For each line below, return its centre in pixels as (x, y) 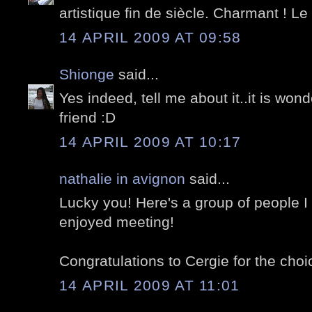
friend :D (87, 118)
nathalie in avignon (122, 178)
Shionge (87, 74)
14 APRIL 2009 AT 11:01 (150, 285)
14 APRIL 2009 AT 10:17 (150, 141)
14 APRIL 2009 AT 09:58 (150, 37)
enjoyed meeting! (117, 222)
